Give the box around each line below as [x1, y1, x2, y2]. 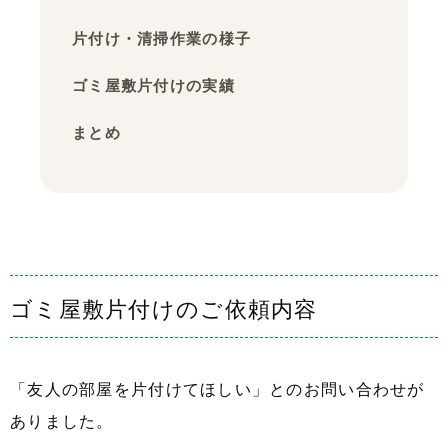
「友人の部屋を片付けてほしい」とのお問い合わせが [10, 378, 425, 401]
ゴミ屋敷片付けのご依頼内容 [10, 293, 318, 324]
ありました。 [10, 410, 114, 433]
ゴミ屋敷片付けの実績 [72, 75, 235, 96]
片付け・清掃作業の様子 [72, 28, 252, 49]
